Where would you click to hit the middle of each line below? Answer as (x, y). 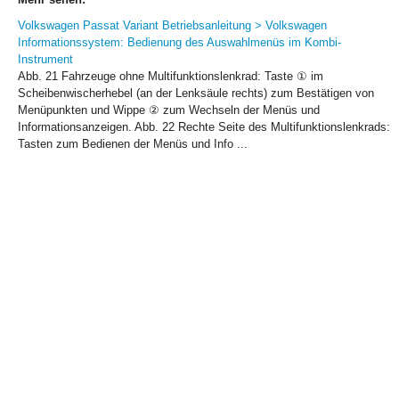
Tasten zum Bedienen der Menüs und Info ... (133, 144)
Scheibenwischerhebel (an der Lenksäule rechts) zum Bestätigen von (196, 94)
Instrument (45, 60)
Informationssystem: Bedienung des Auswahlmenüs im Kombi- (179, 43)
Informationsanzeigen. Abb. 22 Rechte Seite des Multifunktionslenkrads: (204, 127)
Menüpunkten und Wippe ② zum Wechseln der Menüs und (169, 110)
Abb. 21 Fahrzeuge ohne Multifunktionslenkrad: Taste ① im (171, 77)
